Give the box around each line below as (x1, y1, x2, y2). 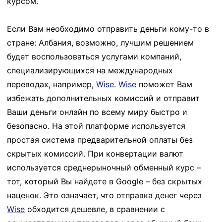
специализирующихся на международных (7, 65, 173, 75)
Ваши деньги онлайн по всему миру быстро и (7, 107, 187, 117)
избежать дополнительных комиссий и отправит (7, 93, 200, 103)
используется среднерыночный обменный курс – (7, 162, 201, 172)
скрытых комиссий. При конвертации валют (7, 148, 183, 159)
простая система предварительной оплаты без (7, 134, 193, 145)
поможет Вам (136, 79, 192, 89)
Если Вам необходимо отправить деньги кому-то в (7, 23, 209, 34)
